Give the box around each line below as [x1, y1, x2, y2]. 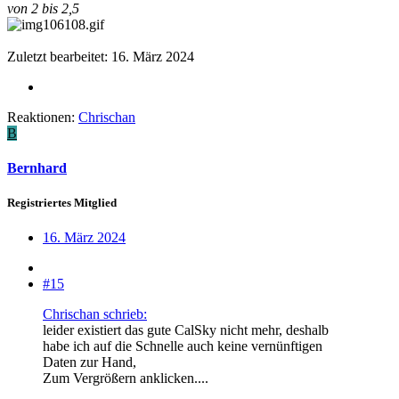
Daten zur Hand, [43, 354, 136, 370]
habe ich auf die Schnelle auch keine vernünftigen [43, 338, 322, 354]
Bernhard [7, 160, 67, 176]
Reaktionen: [7, 109, 75, 125]
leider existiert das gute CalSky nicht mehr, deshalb [43, 322, 329, 338]
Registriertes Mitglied [7, 196, 117, 210]
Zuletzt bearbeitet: [7, 48, 111, 64]
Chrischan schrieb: [43, 306, 147, 322]
